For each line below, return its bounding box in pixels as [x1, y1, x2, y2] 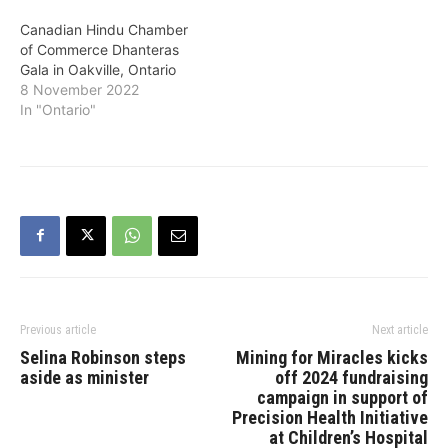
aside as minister [20, 366, 149, 388]
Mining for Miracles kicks [236, 346, 428, 368]
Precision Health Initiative [232, 406, 428, 428]
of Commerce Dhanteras [20, 40, 179, 58]
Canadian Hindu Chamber [20, 20, 188, 38]
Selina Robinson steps [20, 346, 186, 368]
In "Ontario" [20, 100, 96, 118]
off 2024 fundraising [275, 366, 428, 388]
